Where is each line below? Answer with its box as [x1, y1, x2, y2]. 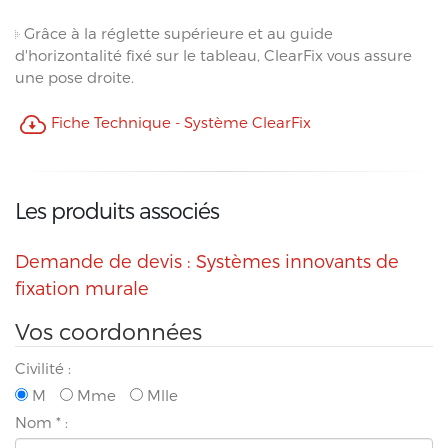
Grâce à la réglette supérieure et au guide [20, 23, 333, 42]
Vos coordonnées [15, 316, 202, 344]
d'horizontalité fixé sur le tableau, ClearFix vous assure [15, 45, 412, 64]
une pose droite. [15, 67, 134, 86]
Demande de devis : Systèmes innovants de [15, 249, 399, 271]
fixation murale [15, 276, 149, 298]
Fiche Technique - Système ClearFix [51, 112, 311, 131]
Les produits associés [15, 196, 219, 223]
